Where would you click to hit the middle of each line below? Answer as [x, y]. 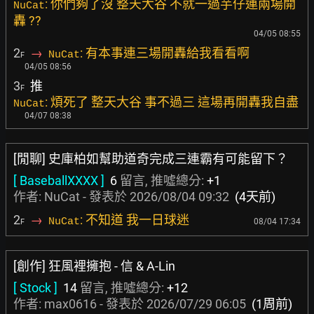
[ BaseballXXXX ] [59, 180]
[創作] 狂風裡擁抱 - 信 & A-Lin [94, 266]
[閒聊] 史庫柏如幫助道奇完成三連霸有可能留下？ [151, 159]
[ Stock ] [35, 288]
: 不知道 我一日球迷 [135, 220]
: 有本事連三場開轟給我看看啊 [165, 53]
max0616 [70, 304]
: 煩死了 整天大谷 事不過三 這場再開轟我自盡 [172, 102]
